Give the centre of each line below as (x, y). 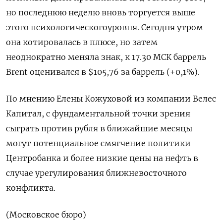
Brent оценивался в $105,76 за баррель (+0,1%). (103, 72)
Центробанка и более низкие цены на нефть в (102, 158)
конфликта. (31, 188)
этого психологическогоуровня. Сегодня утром (105, 27)
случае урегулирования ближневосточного (96, 173)
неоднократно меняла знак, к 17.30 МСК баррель (106, 57)
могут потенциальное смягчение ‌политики (98, 143)
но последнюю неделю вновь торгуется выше (101, 12)
